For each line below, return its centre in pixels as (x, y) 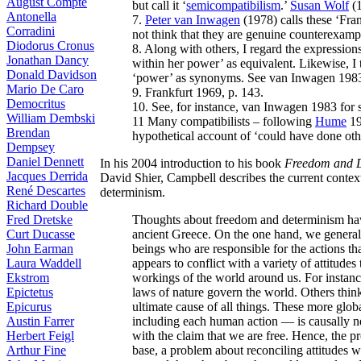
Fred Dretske (39, 220)
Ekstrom (28, 278)
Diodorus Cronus (50, 46)
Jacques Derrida (47, 176)
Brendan (28, 133)
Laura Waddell (44, 263)
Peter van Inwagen (193, 19)
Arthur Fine (36, 350)
